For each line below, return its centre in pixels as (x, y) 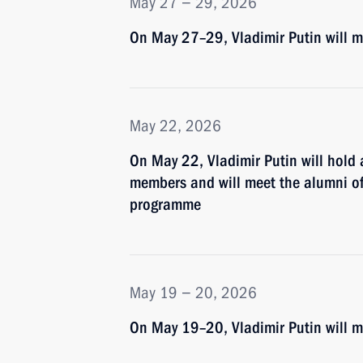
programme (165, 204)
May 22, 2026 (175, 126)
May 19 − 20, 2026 (193, 293)
